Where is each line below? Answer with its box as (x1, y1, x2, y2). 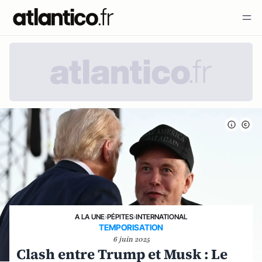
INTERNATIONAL (136, 212, 187, 221)
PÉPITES (107, 212, 133, 221)
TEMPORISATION (99, 222, 163, 232)
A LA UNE (75, 212, 105, 221)
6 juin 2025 (112, 235, 150, 244)
